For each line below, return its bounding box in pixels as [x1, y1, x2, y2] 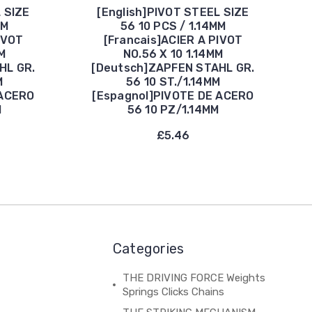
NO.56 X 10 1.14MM [123, 47, 224, 61]
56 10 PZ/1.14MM [127, 102, 219, 116]
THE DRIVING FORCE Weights [122, 271, 265, 284]
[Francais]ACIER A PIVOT [103, 33, 243, 47]
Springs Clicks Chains [122, 285, 224, 298]
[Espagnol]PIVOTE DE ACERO [92, 88, 254, 102]
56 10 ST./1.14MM [126, 75, 220, 88]
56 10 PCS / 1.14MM [120, 19, 226, 33]
